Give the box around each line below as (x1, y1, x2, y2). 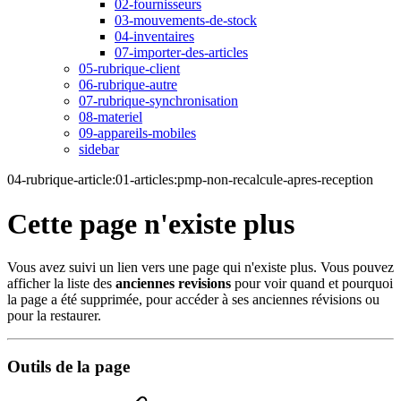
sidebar (79, 141, 119, 158)
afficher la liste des (7, 276, 115, 292)
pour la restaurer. (7, 308, 101, 324)
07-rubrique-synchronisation (79, 93, 238, 109)
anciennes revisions (115, 276, 231, 292)
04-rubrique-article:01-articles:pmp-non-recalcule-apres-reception (7, 172, 373, 188)
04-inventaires (115, 29, 194, 45)
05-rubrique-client (79, 61, 180, 77)
